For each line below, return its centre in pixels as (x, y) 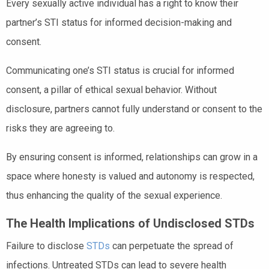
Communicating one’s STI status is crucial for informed (120, 70)
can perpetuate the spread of (172, 246)
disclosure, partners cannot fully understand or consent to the (134, 109)
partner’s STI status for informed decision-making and (119, 22)
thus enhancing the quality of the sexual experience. (114, 195)
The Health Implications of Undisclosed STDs (130, 223)
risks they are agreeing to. (60, 128)
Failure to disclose (46, 246)
